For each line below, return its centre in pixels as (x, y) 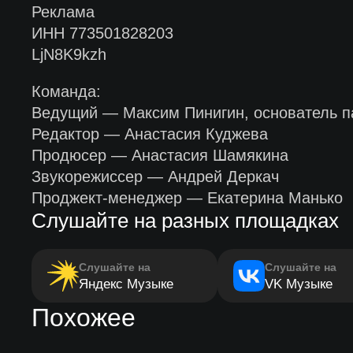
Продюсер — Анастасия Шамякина (160, 155)
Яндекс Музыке (126, 284)
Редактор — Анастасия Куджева (149, 134)
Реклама (63, 12)
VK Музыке (298, 284)
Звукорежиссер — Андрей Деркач (155, 176)
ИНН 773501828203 (102, 33)
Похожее (83, 318)
